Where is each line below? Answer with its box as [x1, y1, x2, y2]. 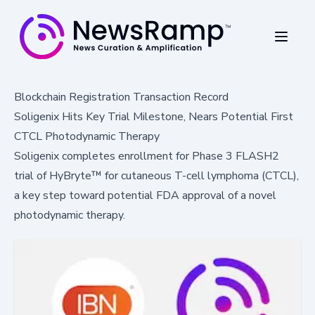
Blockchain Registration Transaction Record [14, 89, 229, 105]
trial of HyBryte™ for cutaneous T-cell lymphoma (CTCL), [14, 167, 299, 184]
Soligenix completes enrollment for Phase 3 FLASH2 [14, 148, 279, 164]
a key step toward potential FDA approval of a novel [14, 187, 276, 203]
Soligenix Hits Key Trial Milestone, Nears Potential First [14, 108, 293, 124]
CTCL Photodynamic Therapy [14, 128, 160, 144]
